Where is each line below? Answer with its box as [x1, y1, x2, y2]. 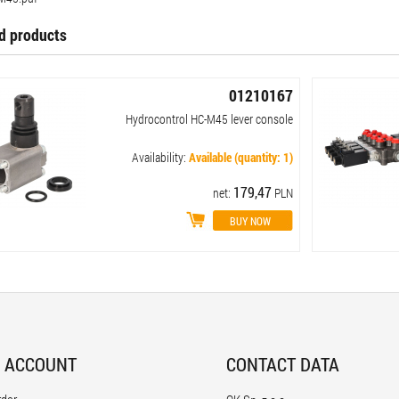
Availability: [131, 149, 189, 166]
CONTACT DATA [226, 352, 339, 377]
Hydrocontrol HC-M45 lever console [125, 110, 293, 127]
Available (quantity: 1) [188, 149, 293, 166]
